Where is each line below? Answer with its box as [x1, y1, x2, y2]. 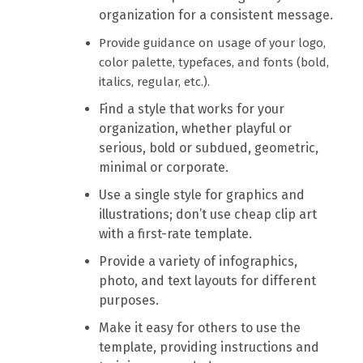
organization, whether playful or [99, 121, 293, 137]
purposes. [99, 293, 160, 309]
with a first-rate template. [99, 226, 253, 242]
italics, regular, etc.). [99, 75, 211, 90]
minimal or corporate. [99, 160, 233, 176]
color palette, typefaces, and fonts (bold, [99, 55, 330, 70]
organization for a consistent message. [99, 7, 337, 23]
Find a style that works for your [99, 101, 285, 117]
